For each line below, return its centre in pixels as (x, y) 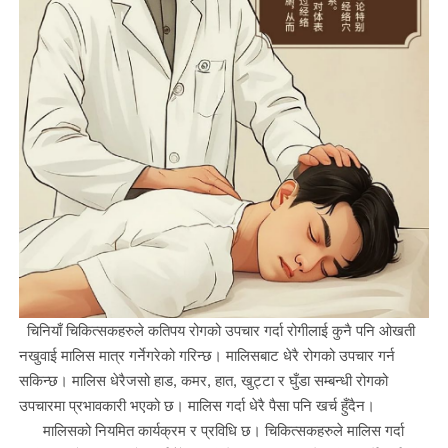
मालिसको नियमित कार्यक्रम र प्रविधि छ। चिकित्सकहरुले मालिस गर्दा (211, 429)
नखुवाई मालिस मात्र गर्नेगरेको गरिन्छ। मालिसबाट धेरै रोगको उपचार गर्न (206, 354)
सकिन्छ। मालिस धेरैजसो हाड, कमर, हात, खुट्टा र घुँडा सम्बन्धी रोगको (203, 379)
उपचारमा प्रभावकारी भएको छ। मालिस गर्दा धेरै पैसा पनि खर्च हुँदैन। (196, 404)
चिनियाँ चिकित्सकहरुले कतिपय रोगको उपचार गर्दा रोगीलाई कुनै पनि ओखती (216, 329)
